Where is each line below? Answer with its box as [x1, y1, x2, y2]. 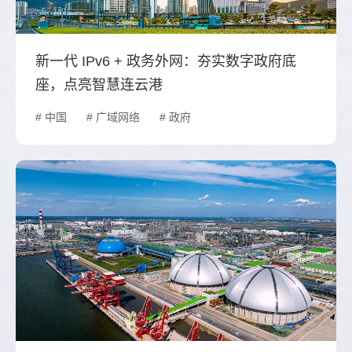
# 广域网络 [86, 111, 140, 124]
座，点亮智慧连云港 [35, 77, 163, 93]
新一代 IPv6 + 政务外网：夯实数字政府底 [35, 53, 296, 70]
